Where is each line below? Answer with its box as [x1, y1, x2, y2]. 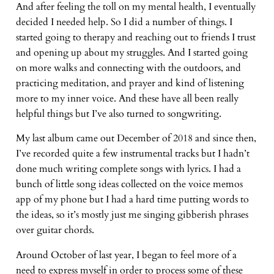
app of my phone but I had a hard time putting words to [15, 193, 249, 207]
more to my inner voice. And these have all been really [15, 91, 239, 105]
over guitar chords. [15, 223, 94, 237]
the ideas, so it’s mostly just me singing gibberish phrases [15, 208, 248, 222]
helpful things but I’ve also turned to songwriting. [15, 106, 221, 120]
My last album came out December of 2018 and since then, [15, 131, 256, 146]
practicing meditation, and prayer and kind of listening [15, 76, 244, 90]
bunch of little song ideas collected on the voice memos [15, 177, 243, 191]
